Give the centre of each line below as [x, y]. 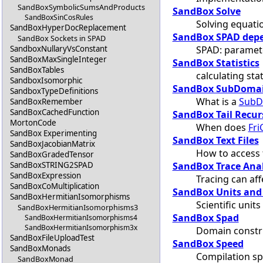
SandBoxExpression [46, 176]
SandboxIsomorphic [46, 81]
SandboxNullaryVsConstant [59, 49]
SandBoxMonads [41, 249]
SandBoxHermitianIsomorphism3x [81, 228]
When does [222, 127]
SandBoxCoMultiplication [55, 186]
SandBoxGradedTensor [52, 155]
